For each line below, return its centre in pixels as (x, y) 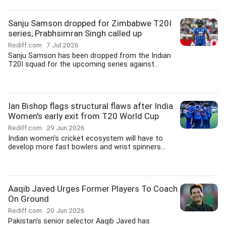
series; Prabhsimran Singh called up (75, 33)
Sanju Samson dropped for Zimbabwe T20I (90, 23)
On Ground (29, 199)
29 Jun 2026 (66, 128)
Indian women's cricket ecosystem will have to (86, 138)
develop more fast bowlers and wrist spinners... (87, 147)
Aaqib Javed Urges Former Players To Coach (93, 189)
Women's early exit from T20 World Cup (83, 116)
